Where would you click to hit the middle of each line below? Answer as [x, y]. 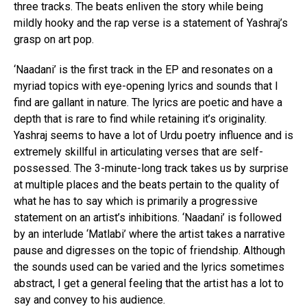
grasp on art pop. [55, 39]
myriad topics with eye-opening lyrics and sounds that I [146, 86]
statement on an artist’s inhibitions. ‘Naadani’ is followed [148, 218]
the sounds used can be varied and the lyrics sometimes [149, 267]
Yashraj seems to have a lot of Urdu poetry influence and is [153, 135]
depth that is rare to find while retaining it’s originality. [140, 119]
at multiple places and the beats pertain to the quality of [147, 185]
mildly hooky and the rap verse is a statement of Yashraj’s [151, 23]
